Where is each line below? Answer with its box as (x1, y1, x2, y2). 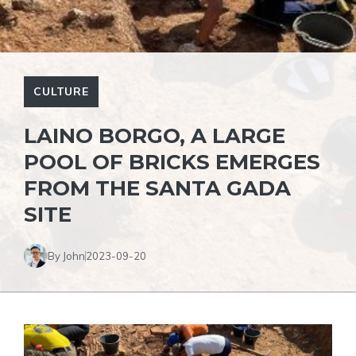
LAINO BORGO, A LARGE (24, 123, 285, 149)
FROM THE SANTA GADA (24, 176, 291, 201)
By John (48, 249, 85, 262)
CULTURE (33, 84, 89, 99)
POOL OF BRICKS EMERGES (24, 149, 320, 175)
